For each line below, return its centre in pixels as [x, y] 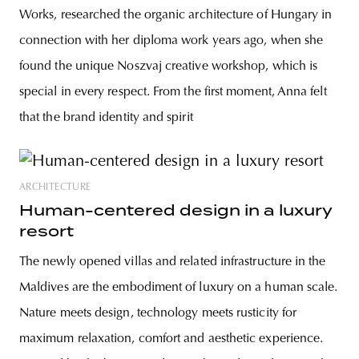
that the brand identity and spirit [106, 118]
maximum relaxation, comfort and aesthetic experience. [171, 339]
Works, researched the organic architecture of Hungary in [176, 16]
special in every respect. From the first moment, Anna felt [173, 93]
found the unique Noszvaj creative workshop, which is [169, 67]
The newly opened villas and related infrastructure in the [173, 262]
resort [46, 232]
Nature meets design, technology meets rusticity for [158, 314]
